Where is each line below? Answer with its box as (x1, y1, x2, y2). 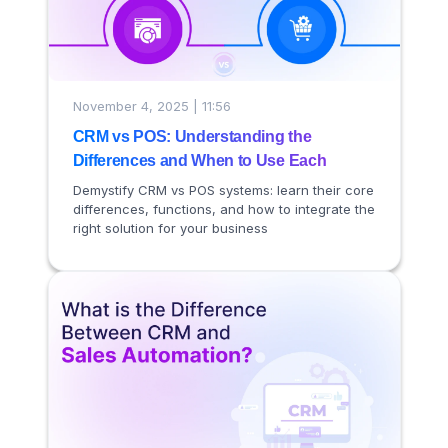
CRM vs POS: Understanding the (72, 127, 312, 145)
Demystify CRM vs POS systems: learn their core (72, 181, 374, 198)
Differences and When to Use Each (72, 151, 327, 169)
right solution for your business (72, 219, 268, 236)
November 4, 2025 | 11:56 (72, 98, 231, 115)
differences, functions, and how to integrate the (72, 200, 375, 217)
